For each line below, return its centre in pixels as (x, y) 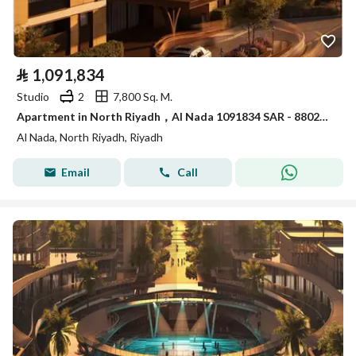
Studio (33, 96)
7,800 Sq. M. (143, 96)
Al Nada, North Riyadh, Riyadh (90, 137)
